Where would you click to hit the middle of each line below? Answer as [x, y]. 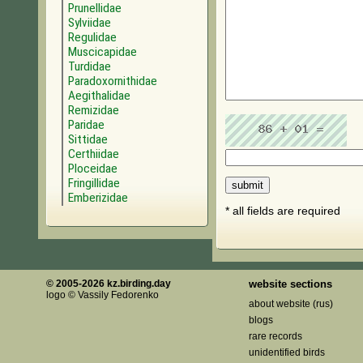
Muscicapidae [102, 52]
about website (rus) [291, 304]
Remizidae [94, 110]
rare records [275, 337]
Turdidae [90, 66]
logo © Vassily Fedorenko [102, 295]
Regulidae [92, 37]
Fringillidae [94, 183]
